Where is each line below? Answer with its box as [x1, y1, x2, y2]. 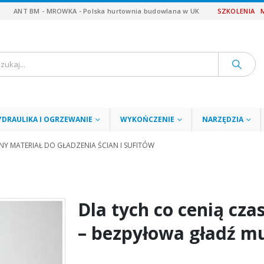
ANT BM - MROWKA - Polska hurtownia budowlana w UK [14, 6, 200, 15]
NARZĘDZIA [202, 114, 243, 125]
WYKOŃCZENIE [120, 114, 174, 125]
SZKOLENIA [217, 6, 255, 15]
